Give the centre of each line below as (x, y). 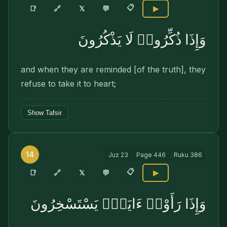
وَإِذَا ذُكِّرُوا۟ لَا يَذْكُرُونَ (142, 40)
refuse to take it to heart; (68, 84)
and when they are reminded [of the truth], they (113, 69)
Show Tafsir (45, 113)
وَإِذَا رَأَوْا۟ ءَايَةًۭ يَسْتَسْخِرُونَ (118, 204)
